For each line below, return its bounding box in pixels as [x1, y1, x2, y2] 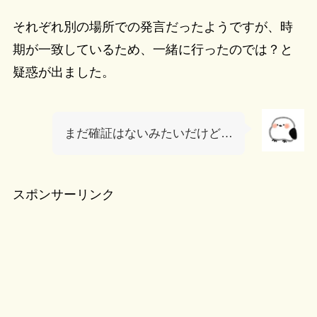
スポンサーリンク [12, 187, 115, 202]
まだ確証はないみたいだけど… [64, 127, 234, 141]
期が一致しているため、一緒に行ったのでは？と [12, 42, 293, 57]
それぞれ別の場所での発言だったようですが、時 [12, 20, 293, 35]
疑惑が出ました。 [12, 65, 115, 80]
